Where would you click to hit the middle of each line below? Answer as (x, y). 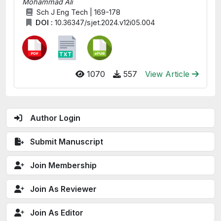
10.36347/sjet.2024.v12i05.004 (105, 22)
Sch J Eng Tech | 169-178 (78, 12)
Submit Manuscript (67, 142)
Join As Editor (57, 213)
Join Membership (63, 165)
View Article (168, 74)
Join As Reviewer (63, 189)
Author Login (54, 118)
